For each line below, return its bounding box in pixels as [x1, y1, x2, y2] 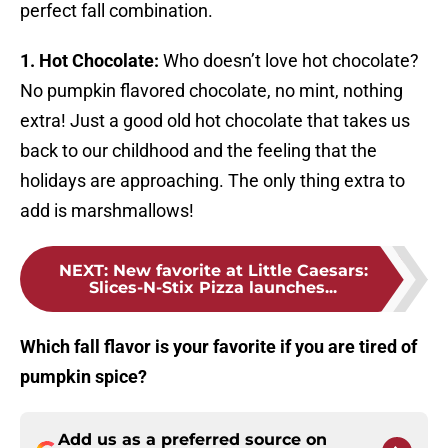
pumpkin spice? [20, 366, 151, 388]
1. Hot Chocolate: [20, 50, 163, 72]
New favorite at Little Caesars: [112, 261, 368, 281]
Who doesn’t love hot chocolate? [163, 50, 419, 72]
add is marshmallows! [20, 200, 194, 222]
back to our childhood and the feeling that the [20, 140, 377, 162]
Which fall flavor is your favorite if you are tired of [20, 336, 417, 358]
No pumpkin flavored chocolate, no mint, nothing [20, 80, 403, 102]
